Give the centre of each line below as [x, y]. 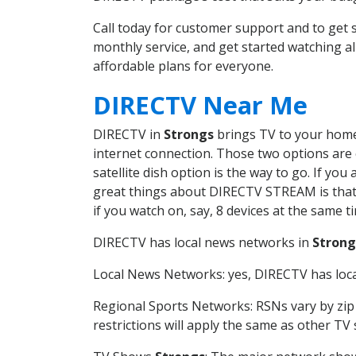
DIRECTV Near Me [200, 104]
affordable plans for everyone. [183, 66]
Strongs [189, 134]
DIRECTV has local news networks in [203, 242]
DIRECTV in [128, 134]
